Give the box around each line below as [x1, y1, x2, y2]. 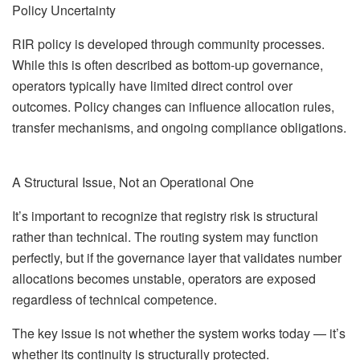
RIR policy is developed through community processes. [12, 34, 325, 53]
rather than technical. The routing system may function [12, 227, 318, 246]
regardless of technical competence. [12, 289, 217, 309]
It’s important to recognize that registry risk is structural [12, 206, 318, 225]
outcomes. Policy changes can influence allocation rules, [12, 96, 334, 116]
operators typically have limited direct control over [12, 76, 292, 95]
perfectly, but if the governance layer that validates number [12, 247, 342, 267]
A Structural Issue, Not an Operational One [12, 172, 254, 191]
